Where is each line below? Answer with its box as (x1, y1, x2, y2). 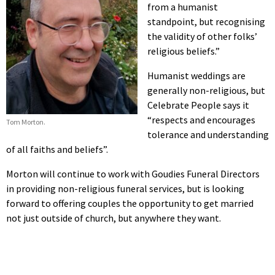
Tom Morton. (6, 117, 45, 127)
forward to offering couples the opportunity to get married (6, 196, 254, 209)
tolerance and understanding (147, 128, 269, 141)
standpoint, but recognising (147, 15, 265, 28)
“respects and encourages (147, 113, 255, 126)
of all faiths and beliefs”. (6, 142, 108, 155)
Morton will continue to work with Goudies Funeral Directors (6, 167, 260, 180)
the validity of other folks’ (147, 29, 257, 42)
